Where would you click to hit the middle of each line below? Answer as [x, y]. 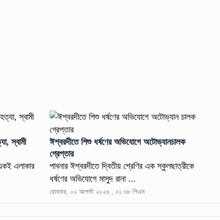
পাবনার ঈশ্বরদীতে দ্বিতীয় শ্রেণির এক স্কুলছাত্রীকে [122, 166]
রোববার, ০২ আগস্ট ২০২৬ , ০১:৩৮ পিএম [97, 192]
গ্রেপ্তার [62, 153]
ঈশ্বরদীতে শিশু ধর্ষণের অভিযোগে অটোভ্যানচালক [118, 142]
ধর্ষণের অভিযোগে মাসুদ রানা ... [93, 179]
